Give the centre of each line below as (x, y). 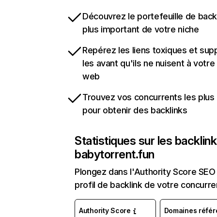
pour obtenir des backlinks (135, 110)
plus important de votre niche (141, 29)
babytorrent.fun (115, 154)
